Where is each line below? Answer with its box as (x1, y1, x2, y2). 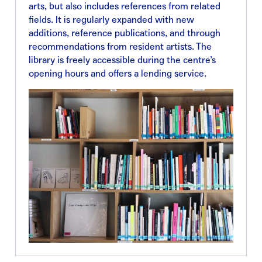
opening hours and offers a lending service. (29, 68, 206, 79)
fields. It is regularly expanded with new (29, 14, 194, 25)
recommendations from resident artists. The (29, 41, 212, 52)
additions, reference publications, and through (29, 27, 220, 39)
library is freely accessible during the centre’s (29, 54, 216, 65)
